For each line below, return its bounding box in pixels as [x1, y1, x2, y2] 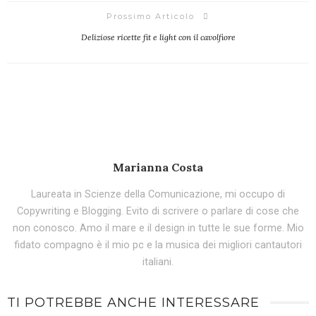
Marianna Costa [113, 160, 203, 175]
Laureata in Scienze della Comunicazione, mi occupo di [31, 188, 285, 201]
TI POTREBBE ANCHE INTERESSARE [7, 295, 260, 311]
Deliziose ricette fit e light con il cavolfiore [80, 32, 236, 43]
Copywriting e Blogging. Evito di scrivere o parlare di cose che [17, 205, 299, 218]
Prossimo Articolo [107, 11, 195, 22]
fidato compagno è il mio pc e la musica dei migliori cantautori [14, 239, 302, 252]
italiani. [142, 256, 174, 269]
